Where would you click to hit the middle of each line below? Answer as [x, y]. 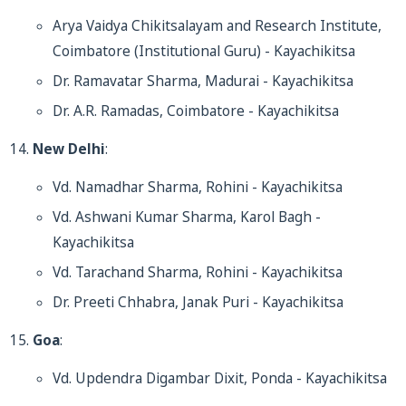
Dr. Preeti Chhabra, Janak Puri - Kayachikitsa [198, 302]
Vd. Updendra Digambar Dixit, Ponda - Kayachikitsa [220, 378]
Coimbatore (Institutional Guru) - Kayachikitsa [204, 51]
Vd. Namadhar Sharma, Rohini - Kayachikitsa [198, 187]
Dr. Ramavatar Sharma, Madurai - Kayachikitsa [203, 81]
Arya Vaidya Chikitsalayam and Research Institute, [217, 26]
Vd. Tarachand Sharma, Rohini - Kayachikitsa [198, 272]
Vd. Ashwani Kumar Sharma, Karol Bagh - [187, 217]
